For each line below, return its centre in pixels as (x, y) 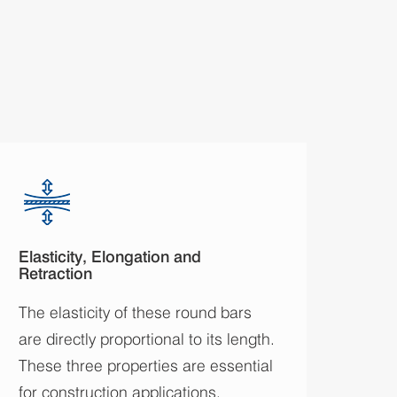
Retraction (55, 273)
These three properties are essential (146, 365)
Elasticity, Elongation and (110, 256)
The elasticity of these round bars (135, 312)
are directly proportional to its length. (147, 339)
